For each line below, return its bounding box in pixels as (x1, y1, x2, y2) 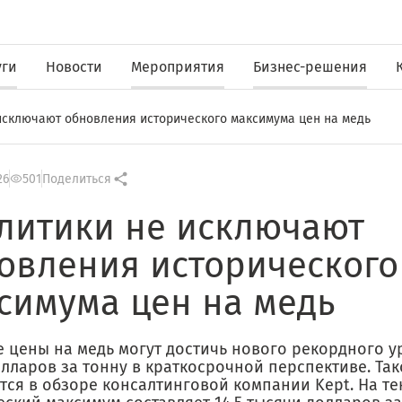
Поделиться (42, 170, 111, 187)
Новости (46, 57, 102, 75)
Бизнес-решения (253, 57, 367, 75)
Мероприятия (131, 57, 224, 75)
